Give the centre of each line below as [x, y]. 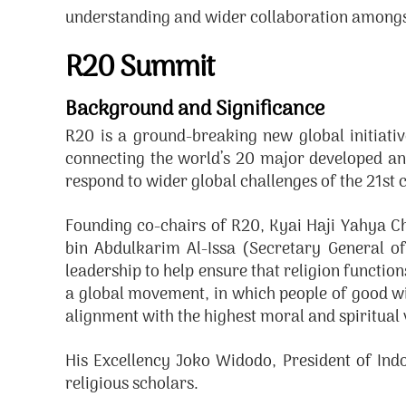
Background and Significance [195, 110]
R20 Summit [140, 69]
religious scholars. [132, 385]
